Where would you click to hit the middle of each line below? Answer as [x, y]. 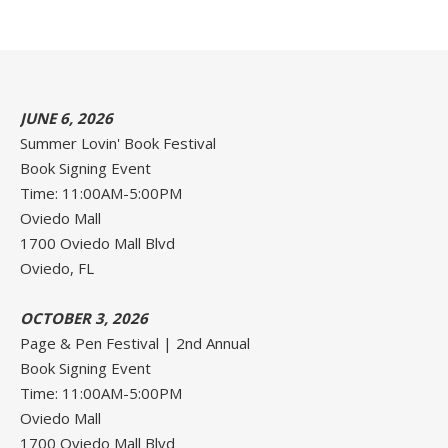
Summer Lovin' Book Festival [118, 143]
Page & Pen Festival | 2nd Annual [135, 343]
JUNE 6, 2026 [66, 118]
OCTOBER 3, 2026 [84, 318]
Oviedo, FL [57, 268]
